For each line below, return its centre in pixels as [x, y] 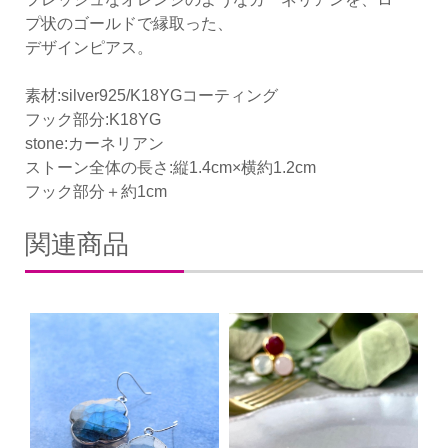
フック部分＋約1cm [96, 192]
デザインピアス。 [89, 48]
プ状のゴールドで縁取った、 [129, 24]
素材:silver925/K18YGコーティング [151, 96]
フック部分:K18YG [93, 120]
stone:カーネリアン [94, 144]
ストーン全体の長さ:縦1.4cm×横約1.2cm [170, 168]
